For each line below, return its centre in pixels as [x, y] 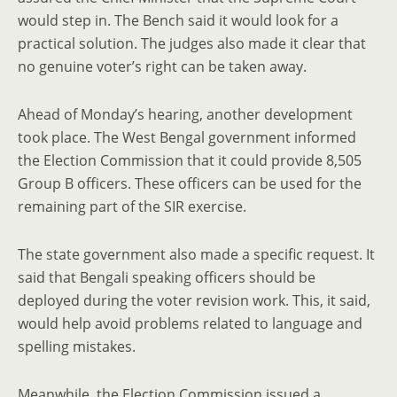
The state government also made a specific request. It [196, 254]
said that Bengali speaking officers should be [167, 277]
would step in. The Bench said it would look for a [178, 20]
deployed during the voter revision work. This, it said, [194, 300]
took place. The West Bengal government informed [187, 137]
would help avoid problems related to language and [190, 323]
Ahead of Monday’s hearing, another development [185, 114]
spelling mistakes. [77, 346]
